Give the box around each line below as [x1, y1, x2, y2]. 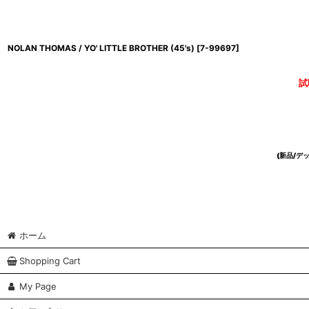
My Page [19, 281, 57, 292]
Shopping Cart [19, 255, 81, 267]
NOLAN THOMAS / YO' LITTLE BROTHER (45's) [8, 43, 195, 54]
